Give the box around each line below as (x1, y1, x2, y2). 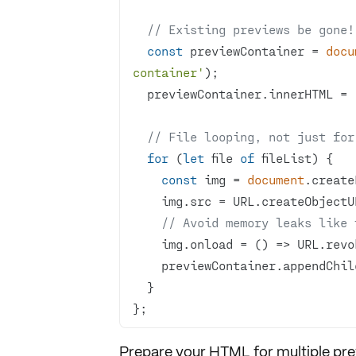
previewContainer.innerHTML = (146, 86, 354, 101)
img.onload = (161, 236, 254, 251)
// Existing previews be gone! (146, 21, 354, 37)
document (246, 172, 304, 187)
